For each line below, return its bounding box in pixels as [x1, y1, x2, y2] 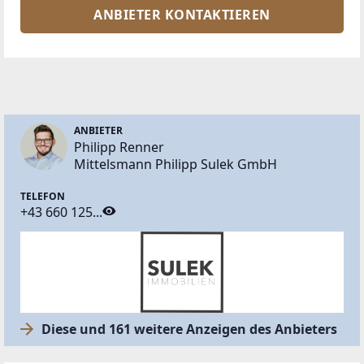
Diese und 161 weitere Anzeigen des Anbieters [41, 319, 337, 338]
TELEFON [20, 188, 65, 203]
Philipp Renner [74, 137, 164, 156]
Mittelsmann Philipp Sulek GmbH [74, 154, 277, 173]
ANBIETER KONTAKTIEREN [93, 5, 271, 24]
